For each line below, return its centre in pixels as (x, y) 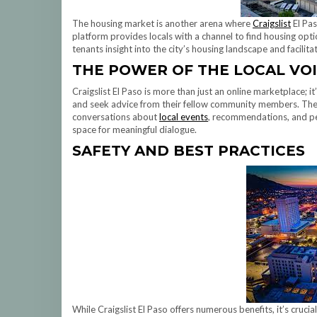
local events (184, 117)
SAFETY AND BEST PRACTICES (189, 151)
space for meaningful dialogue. (134, 129)
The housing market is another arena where (162, 23)
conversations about (116, 117)
